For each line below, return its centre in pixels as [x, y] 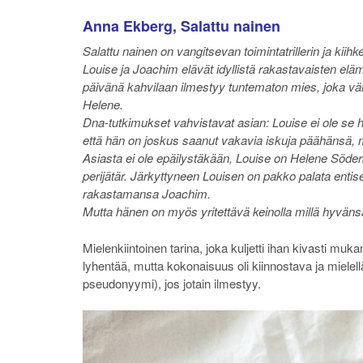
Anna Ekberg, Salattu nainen [181, 26]
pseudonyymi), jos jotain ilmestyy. [172, 283]
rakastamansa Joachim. [147, 194]
